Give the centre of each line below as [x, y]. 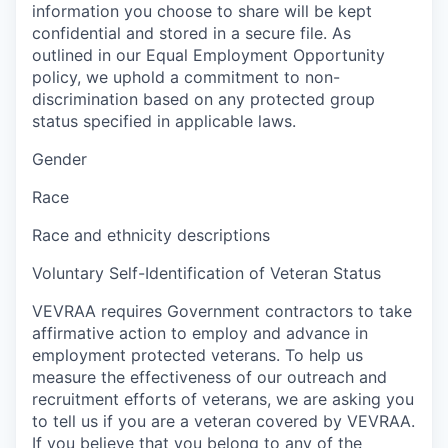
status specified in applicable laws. [164, 120]
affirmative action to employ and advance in [200, 332]
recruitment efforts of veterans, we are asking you [223, 398]
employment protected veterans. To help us [197, 354]
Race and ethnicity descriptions [151, 234]
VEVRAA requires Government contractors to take [222, 310]
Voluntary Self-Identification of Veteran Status [206, 272]
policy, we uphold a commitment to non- [186, 76]
